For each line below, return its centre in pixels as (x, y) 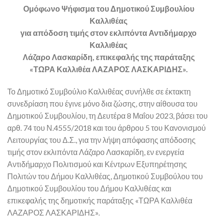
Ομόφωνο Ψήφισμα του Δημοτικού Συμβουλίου (108, 8)
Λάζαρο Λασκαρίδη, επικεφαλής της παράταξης (108, 57)
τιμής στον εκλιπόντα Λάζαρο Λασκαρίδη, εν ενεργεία (96, 152)
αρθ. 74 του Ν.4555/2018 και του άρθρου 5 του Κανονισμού (107, 127)
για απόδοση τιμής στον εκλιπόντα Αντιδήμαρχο (108, 32)
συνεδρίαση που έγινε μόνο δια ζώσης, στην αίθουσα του (102, 103)
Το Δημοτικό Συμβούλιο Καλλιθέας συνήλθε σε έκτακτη (99, 91)
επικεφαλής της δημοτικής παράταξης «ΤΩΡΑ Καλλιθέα (100, 200)
